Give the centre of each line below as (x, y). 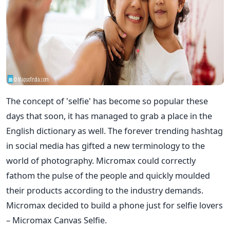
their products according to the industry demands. (105, 190)
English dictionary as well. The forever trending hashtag (114, 130)
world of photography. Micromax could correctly (101, 160)
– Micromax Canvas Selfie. (56, 220)
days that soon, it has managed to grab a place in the (109, 116)
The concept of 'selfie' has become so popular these (107, 101)
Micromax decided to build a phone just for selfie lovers (114, 205)
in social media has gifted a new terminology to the (106, 145)
